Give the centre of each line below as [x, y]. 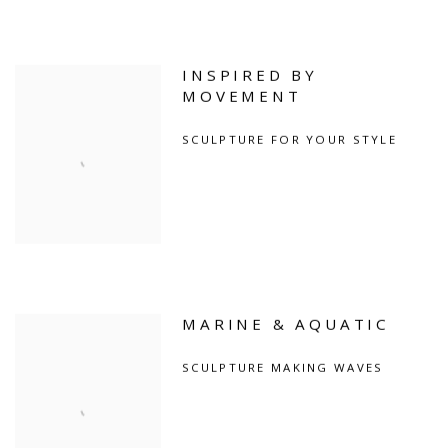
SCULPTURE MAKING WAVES [283, 367]
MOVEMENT [242, 95]
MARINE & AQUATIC [286, 323]
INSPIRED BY [250, 74]
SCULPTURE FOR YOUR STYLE [289, 139]
